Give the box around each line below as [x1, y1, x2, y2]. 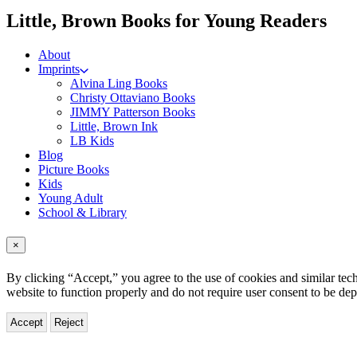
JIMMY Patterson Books [70, 105, 195, 120]
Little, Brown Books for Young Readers [6, 10, 327, 32]
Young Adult [38, 191, 103, 206]
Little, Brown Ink [70, 120, 158, 134]
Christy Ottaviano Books [70, 91, 195, 105]
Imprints [38, 62, 80, 76]
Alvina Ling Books [70, 76, 167, 91]
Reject [54, 316, 84, 328]
